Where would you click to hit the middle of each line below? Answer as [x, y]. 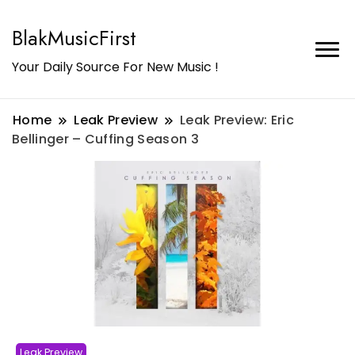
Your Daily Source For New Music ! [115, 67]
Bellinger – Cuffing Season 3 [105, 139]
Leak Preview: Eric [237, 120]
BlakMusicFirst [74, 38]
